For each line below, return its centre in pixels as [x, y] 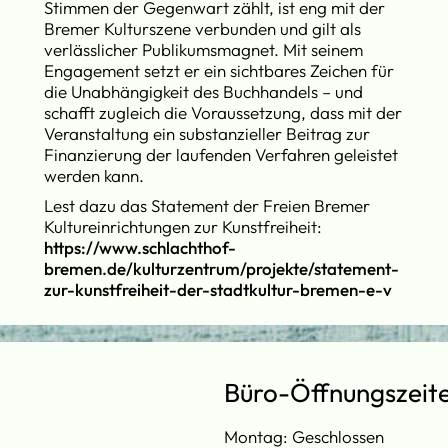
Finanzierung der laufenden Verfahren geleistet [221, 155]
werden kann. [94, 176]
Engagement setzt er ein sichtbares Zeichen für [219, 71]
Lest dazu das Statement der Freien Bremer [207, 205]
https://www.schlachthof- [140, 247]
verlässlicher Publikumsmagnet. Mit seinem [204, 50]
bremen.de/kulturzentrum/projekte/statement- [222, 268]
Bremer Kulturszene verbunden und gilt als [203, 29]
